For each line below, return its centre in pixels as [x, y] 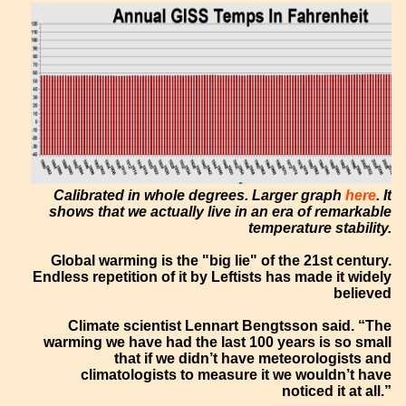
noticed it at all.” [337, 391]
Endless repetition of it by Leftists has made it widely [213, 276]
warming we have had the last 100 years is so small [218, 342]
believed [363, 293]
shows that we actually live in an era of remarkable [221, 211]
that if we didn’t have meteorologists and [253, 358]
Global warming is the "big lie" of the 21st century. [222, 260]
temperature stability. [320, 227]
